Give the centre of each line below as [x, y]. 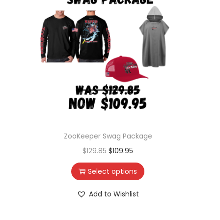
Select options [113, 171]
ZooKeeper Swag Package [108, 136]
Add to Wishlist [114, 194]
